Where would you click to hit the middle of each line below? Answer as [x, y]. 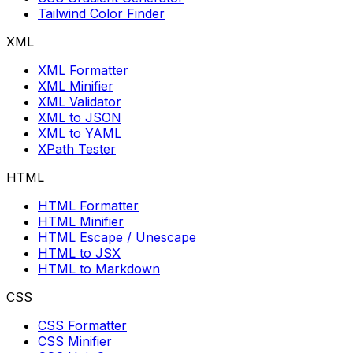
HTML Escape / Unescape [117, 238]
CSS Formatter [82, 326]
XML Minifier [76, 86]
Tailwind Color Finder [101, 14]
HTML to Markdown [99, 269]
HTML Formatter [88, 206]
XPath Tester [77, 149]
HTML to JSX [79, 253]
